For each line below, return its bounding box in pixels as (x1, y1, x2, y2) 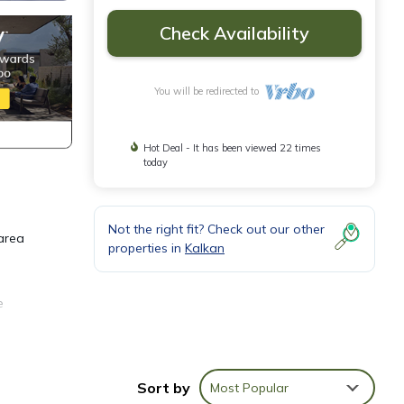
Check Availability (160, 22, 309, 44)
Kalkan (185, 240, 225, 256)
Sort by (137, 378, 190, 397)
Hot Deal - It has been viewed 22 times (143, 142, 322, 154)
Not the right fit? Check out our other (108, 221, 325, 237)
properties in (108, 240, 185, 256)
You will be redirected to (153, 85, 264, 97)
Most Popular (210, 379, 289, 396)
